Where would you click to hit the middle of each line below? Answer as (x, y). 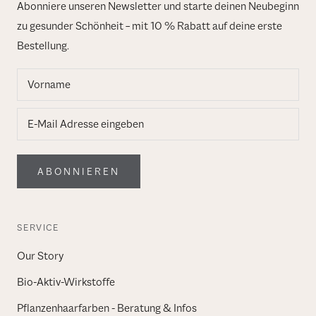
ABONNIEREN (79, 171)
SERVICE (38, 227)
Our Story (40, 256)
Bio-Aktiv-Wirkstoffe (66, 282)
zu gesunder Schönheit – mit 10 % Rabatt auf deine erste (150, 26)
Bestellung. (43, 45)
